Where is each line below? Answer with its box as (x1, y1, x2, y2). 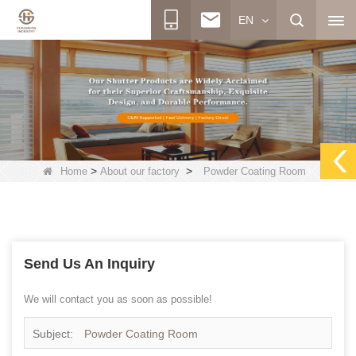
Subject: (33, 327, 76, 340)
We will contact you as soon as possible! (24, 292, 212, 305)
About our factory (99, 164, 180, 177)
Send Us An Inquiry (24, 255, 155, 272)
